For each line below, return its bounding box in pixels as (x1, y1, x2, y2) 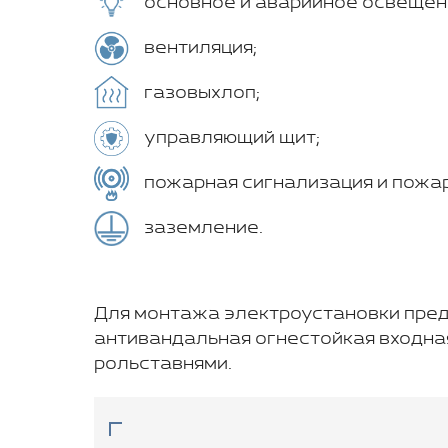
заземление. (144, 217, 263, 238)
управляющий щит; (144, 127, 320, 148)
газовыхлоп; (144, 82, 260, 103)
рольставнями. (94, 353, 232, 374)
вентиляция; (144, 37, 257, 58)
